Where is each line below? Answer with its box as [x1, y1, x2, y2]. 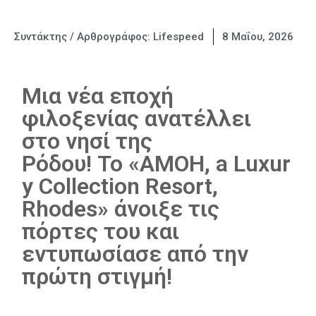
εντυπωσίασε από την [22, 241, 248, 267]
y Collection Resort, [22, 173, 218, 200]
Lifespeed [153, 30, 204, 43]
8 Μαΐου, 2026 [222, 30, 293, 43]
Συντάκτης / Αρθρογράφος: [14, 30, 153, 43]
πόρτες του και [22, 218, 179, 245]
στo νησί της [22, 128, 152, 154]
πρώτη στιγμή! [22, 263, 172, 290]
